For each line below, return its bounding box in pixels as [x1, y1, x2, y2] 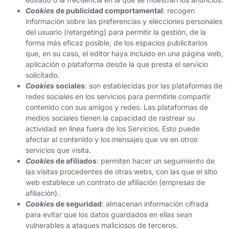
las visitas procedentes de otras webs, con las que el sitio [26, 167, 217, 176]
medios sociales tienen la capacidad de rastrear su [26, 113, 195, 122]
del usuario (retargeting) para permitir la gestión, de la [26, 27, 206, 36]
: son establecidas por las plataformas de [85, 81, 222, 90]
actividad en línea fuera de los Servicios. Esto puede [26, 124, 200, 133]
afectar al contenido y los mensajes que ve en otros [26, 134, 197, 144]
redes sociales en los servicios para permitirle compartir [26, 91, 211, 101]
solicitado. [26, 70, 59, 79]
